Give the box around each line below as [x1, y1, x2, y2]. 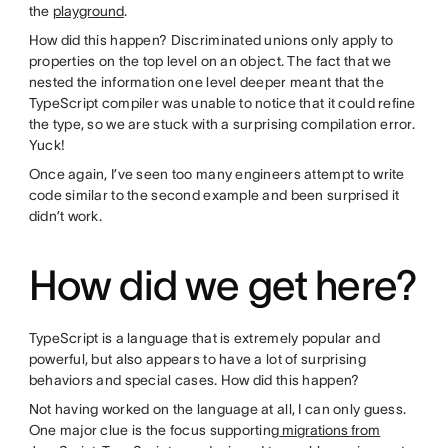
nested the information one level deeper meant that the [28, 73, 384, 90]
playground [52, 2, 124, 19]
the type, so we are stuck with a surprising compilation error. [28, 115, 416, 132]
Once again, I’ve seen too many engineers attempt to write [28, 165, 405, 182]
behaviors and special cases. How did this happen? [28, 371, 363, 388]
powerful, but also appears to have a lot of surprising [28, 350, 366, 367]
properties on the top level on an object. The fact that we [28, 52, 391, 69]
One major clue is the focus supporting [28, 421, 280, 438]
